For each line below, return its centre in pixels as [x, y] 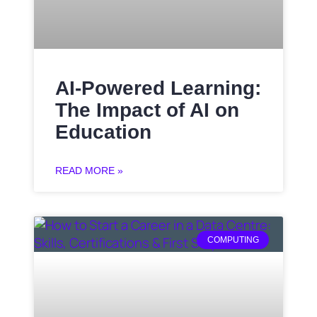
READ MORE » [89, 171]
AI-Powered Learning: [158, 88]
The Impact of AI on [147, 110]
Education [103, 132]
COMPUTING [233, 240]
